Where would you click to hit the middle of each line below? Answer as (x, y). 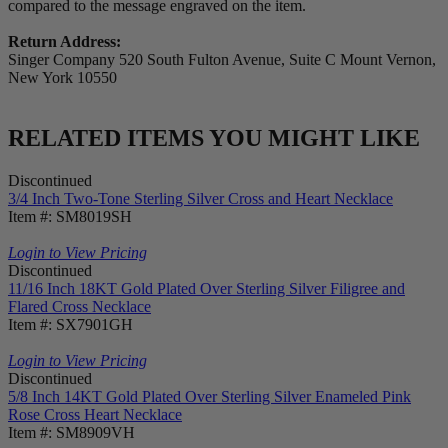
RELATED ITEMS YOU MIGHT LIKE (214, 137)
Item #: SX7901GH (70, 324)
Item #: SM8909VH (71, 432)
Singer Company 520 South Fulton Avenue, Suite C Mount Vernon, (222, 60)
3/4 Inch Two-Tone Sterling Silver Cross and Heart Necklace (200, 198)
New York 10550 (62, 78)
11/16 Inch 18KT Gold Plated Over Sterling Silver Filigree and (206, 288)
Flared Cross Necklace (79, 306)
